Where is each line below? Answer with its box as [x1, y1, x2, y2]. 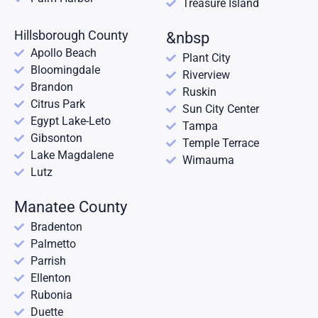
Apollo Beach [30, 46, 97, 60]
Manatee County [14, 198, 127, 216]
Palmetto [30, 237, 76, 251]
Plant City [182, 51, 231, 65]
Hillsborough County [14, 28, 128, 43]
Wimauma [182, 153, 234, 168]
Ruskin [182, 85, 216, 99]
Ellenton [30, 271, 71, 285]
